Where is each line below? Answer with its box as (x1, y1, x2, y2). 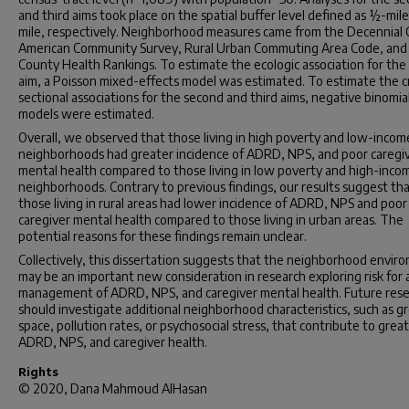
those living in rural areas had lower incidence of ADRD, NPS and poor (18, 195, 407, 211)
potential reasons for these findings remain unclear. (18, 228, 307, 244)
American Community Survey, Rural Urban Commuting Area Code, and (18, 40, 407, 56)
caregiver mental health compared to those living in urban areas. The (18, 212, 404, 227)
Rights (18, 364, 58, 379)
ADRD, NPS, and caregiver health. (18, 334, 207, 350)
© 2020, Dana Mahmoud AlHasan (18, 381, 207, 396)
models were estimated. (18, 106, 154, 121)
